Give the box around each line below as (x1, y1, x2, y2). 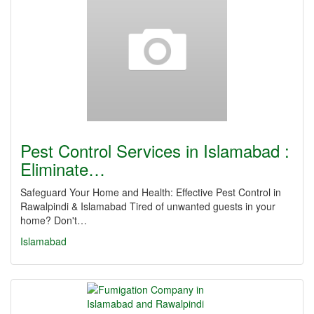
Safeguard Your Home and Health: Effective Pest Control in (20, 185, 281, 199)
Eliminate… (20, 156, 105, 181)
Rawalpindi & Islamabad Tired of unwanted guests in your (20, 199, 275, 213)
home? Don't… (20, 213, 87, 227)
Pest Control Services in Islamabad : (20, 138, 289, 163)
